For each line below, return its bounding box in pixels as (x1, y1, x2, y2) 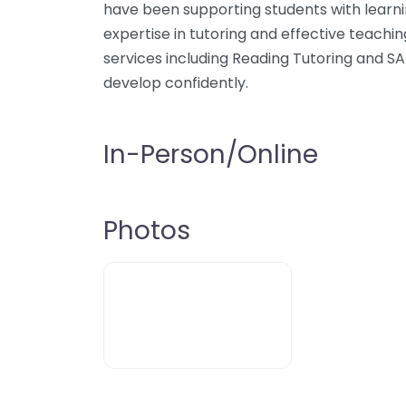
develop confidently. (103, 72, 248, 93)
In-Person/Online (103, 137, 318, 172)
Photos (103, 213, 190, 248)
